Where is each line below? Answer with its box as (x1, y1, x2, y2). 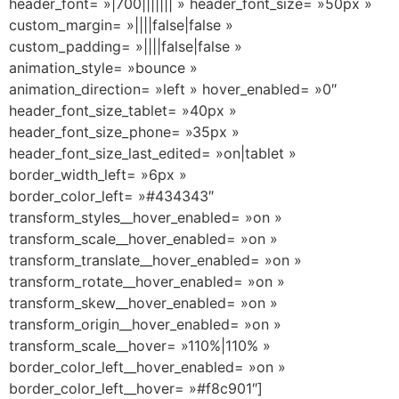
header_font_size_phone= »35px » (9, 123, 240, 141)
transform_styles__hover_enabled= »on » (9, 208, 282, 226)
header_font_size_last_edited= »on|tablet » (9, 144, 297, 162)
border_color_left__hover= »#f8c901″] (9, 379, 263, 397)
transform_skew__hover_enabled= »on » (9, 294, 278, 312)
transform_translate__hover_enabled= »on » (9, 251, 302, 269)
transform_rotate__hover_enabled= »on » (9, 273, 285, 290)
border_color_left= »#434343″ (9, 187, 214, 205)
